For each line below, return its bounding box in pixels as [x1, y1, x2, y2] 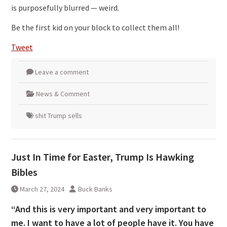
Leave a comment [34, 67, 89, 77]
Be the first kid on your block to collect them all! [11, 22, 179, 32]
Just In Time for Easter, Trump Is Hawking [11, 150, 194, 163]
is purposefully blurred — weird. [11, 2, 119, 13]
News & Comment [35, 89, 90, 98]
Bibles [11, 165, 37, 178]
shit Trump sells [34, 110, 82, 120]
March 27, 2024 [19, 184, 64, 194]
